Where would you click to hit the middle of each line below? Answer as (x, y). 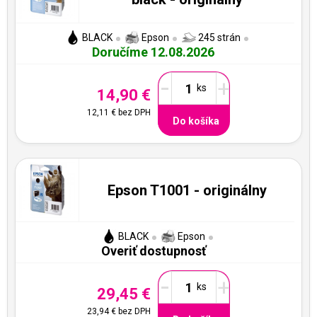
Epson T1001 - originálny (187, 190)
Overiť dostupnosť (153, 251)
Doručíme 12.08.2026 (153, 52)
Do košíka (196, 121)
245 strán (218, 38)
